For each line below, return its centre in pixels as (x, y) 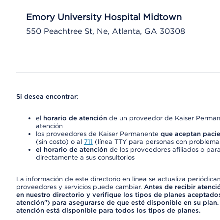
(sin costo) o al (60, 142)
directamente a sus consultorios (85, 157)
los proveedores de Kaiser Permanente (98, 134)
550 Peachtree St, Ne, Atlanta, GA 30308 (105, 31)
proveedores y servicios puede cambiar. (80, 187)
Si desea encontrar (46, 96)
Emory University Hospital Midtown (104, 17)
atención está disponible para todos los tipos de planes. (108, 210)
